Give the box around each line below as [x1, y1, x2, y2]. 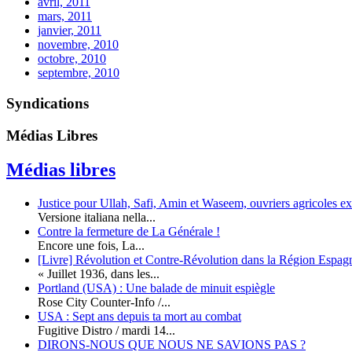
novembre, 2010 [38, 38, 119, 52]
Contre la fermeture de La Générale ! [38, 225, 220, 239]
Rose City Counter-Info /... [38, 295, 170, 310]
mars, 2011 [38, 9, 92, 24]
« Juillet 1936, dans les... [38, 267, 159, 281]
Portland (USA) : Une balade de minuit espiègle [38, 281, 275, 295]
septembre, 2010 [38, 66, 119, 80]
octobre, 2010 [38, 52, 106, 66]
